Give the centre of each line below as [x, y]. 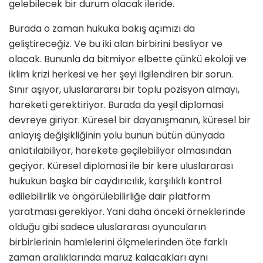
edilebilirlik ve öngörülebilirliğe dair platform [109, 197]
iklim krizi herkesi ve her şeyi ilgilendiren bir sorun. [121, 75]
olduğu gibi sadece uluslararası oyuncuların [107, 227]
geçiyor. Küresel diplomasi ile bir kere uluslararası [121, 166]
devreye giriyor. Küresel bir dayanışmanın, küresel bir [130, 120]
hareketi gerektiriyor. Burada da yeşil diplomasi [116, 105]
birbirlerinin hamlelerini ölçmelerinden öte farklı [118, 242]
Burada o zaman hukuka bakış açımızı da [102, 29]
